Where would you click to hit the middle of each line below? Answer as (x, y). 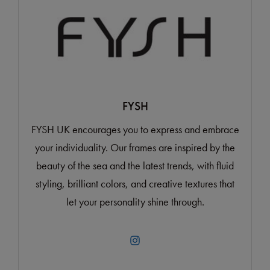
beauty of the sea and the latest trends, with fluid (135, 166)
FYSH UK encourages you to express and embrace (135, 130)
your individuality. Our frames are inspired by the (135, 148)
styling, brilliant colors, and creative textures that (135, 184)
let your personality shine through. (135, 202)
